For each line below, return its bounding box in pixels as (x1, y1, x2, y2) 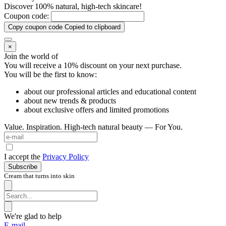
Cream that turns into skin (4, 172, 75, 180)
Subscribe (8, 163, 37, 171)
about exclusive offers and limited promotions (24, 105, 169, 114)
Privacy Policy (42, 152, 89, 161)
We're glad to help (4, 212, 62, 220)
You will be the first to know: (4, 70, 97, 79)
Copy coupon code (8, 23, 63, 31)
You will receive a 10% (4, 61, 78, 70)
